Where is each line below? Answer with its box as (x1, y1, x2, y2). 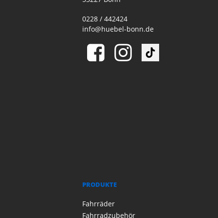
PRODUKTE (82, 180, 117, 189)
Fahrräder (82, 199, 115, 209)
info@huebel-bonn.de (82, 24, 154, 34)
